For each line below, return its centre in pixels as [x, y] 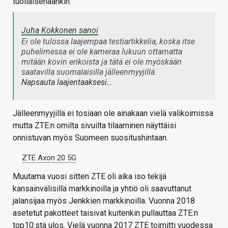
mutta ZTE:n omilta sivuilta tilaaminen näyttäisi [94, 125]
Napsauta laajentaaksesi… [67, 82]
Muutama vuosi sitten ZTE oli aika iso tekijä [90, 176]
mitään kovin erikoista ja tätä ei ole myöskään [102, 62]
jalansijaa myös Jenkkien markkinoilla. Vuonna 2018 [104, 201]
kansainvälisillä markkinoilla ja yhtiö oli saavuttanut [102, 188]
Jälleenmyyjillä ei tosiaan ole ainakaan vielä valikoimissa [113, 113]
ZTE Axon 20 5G [49, 158]
